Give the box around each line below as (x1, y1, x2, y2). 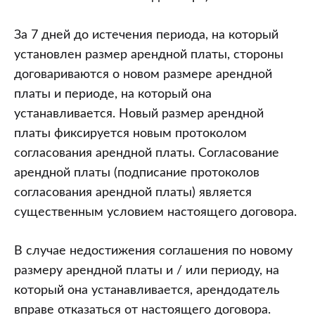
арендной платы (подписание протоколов (14, 167, 259, 179)
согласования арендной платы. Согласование (14, 147, 279, 160)
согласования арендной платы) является (14, 186, 252, 199)
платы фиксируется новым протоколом (14, 127, 247, 140)
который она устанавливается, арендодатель (14, 284, 280, 297)
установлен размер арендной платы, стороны (14, 49, 283, 61)
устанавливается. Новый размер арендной (14, 108, 264, 120)
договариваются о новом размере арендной (14, 68, 272, 81)
